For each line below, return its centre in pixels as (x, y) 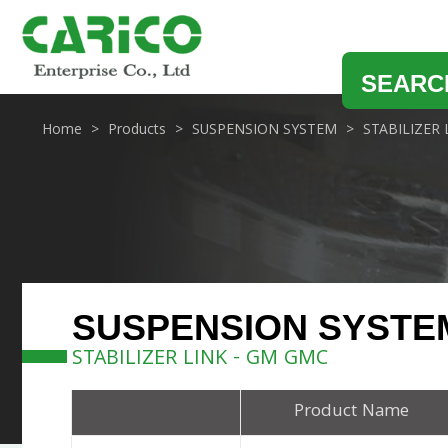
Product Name (351, 412)
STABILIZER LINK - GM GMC (200, 359)
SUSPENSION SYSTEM (264, 130)
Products (137, 130)
